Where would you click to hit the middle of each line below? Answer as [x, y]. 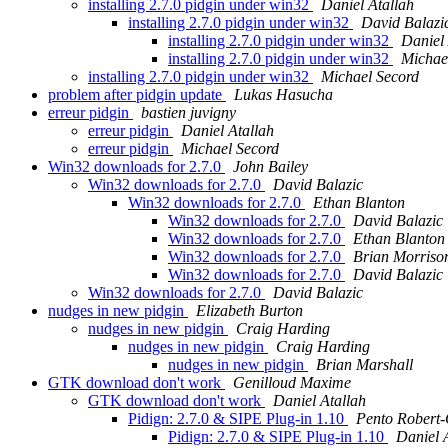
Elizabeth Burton [249, 311]
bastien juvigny [188, 113]
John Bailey [270, 167]
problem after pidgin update [137, 95]
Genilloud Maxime [292, 383]
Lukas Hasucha [283, 95]
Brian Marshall [364, 365]
